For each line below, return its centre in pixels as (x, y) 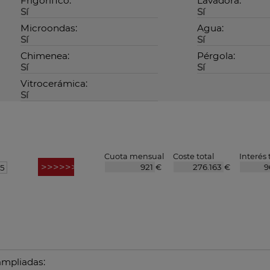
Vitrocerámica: (54, 84)
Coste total (193, 157)
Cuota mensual (134, 157)
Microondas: (49, 28)
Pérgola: (216, 56)
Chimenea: (45, 56)
